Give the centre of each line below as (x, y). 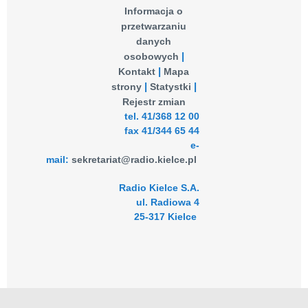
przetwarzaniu (154, 26)
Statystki (170, 87)
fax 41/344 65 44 (162, 131)
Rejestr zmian (154, 102)
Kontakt (137, 71)
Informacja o (154, 11)
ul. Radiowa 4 (168, 202)
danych (154, 41)
